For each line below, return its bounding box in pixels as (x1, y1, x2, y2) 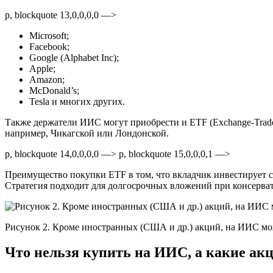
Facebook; (29, 41, 69, 52)
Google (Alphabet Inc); (29, 52, 119, 63)
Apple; (29, 63, 55, 74)
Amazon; (29, 74, 65, 85)
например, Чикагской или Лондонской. (5, 127, 169, 138)
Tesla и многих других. (29, 96, 125, 107)
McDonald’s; (29, 85, 79, 96)
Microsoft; (29, 30, 69, 41)
